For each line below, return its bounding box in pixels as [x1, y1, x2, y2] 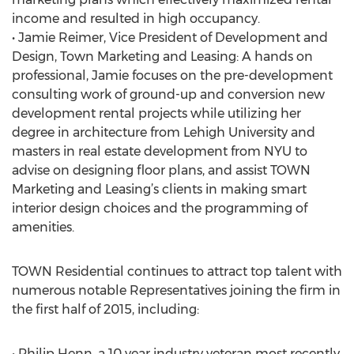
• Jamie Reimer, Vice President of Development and [12, 30, 328, 45]
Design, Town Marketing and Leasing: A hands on [12, 49, 313, 64]
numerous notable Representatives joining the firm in [12, 283, 341, 298]
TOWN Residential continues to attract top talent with [12, 264, 342, 279]
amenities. [12, 220, 74, 235]
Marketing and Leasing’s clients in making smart [12, 182, 307, 197]
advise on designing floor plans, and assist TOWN [12, 163, 311, 178]
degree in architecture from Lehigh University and [12, 125, 315, 140]
